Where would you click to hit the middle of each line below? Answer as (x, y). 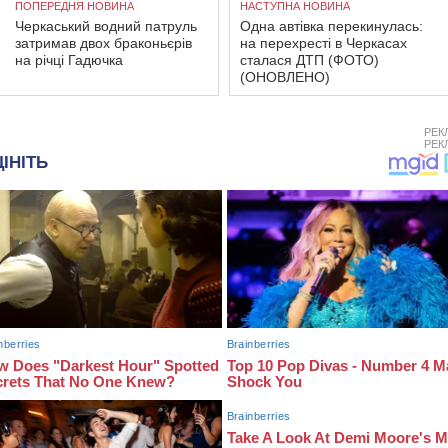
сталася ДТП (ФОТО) (309, 60)
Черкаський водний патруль (106, 26)
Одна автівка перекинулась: (331, 26)
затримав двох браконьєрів (103, 43)
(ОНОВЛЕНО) (285, 77)
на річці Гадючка (69, 60)
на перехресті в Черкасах (323, 43)
